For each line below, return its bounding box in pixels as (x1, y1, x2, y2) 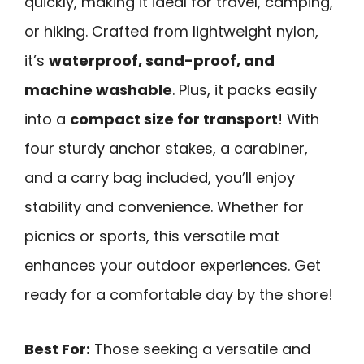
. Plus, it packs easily (172, 80, 317, 101)
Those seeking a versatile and (90, 338, 310, 359)
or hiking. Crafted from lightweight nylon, (24, 21, 318, 42)
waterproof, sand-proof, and (49, 50, 275, 71)
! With (278, 109, 319, 130)
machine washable (24, 80, 172, 101)
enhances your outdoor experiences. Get (24, 255, 321, 276)
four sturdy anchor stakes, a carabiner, (24, 138, 308, 159)
